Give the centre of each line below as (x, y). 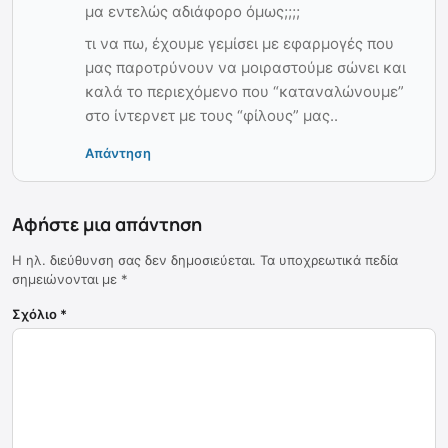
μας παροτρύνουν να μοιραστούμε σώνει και (245, 67)
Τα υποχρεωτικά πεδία (329, 259)
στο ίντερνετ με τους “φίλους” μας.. (211, 115)
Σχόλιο (36, 313)
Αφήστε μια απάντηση (107, 223)
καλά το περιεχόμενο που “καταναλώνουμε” (244, 91)
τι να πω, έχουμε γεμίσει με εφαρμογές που (239, 43)
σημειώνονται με (66, 278)
